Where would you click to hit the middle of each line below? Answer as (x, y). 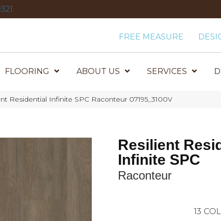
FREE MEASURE (151, 37)
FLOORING (27, 71)
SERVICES (167, 71)
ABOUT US (98, 71)
